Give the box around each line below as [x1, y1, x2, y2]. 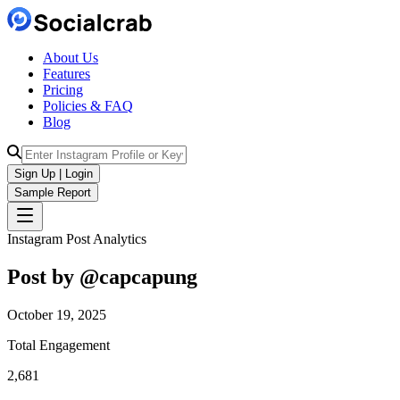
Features [43, 66, 90, 81]
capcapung [99, 264, 197, 288]
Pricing [43, 82, 83, 97]
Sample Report [14, 186, 91, 199]
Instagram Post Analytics [7, 231, 146, 246]
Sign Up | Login [14, 167, 93, 180]
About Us [43, 50, 98, 65]
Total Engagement [7, 337, 110, 353]
